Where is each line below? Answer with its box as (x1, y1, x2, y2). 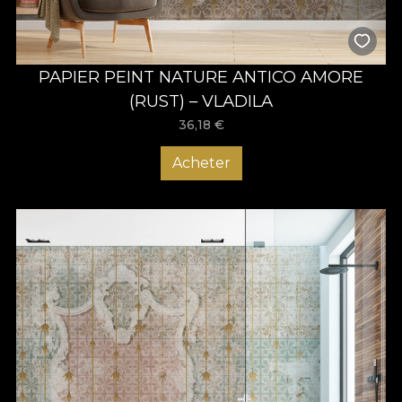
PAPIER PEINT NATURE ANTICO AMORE (39, 66, 363, 88)
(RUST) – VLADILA (129, 91, 273, 112)
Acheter (171, 154, 231, 172)
